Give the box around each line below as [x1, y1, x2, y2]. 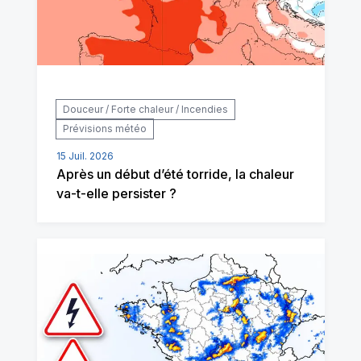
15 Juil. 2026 [56, 149, 114, 162]
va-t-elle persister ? [56, 185, 176, 201]
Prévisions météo [62, 122, 147, 135]
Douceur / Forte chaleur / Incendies [62, 102, 228, 115]
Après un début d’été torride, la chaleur [56, 165, 294, 182]
